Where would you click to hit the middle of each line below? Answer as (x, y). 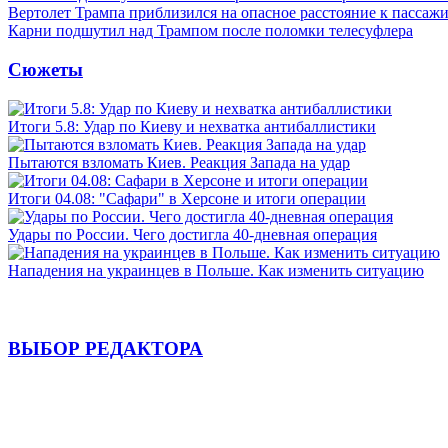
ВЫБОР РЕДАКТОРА (105, 349)
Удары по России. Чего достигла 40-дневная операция (192, 234)
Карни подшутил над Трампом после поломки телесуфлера (210, 31)
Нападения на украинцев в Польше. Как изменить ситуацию (216, 270)
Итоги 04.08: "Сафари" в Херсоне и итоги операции (187, 198)
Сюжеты (45, 69)
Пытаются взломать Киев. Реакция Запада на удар (179, 162)
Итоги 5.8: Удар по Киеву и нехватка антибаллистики (192, 126)
